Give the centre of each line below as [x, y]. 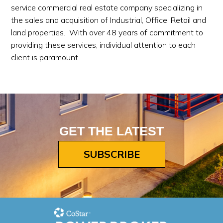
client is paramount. [46, 57]
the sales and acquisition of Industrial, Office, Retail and [109, 20]
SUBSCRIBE [111, 154]
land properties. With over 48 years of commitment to [107, 32]
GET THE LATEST [111, 131]
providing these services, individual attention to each [104, 45]
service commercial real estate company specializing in [107, 7]
